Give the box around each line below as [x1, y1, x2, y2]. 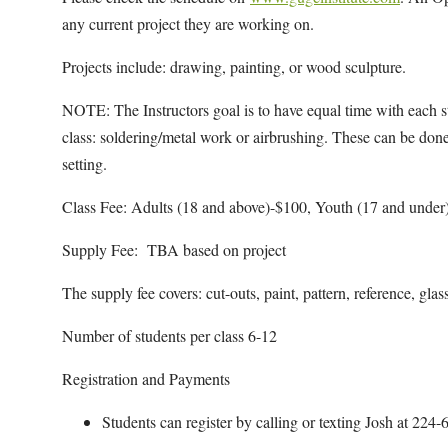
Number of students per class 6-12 [62, 324, 277, 346]
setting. [62, 152, 107, 174]
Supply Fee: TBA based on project [62, 238, 286, 260]
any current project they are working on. [62, 12, 314, 34]
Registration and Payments [62, 367, 230, 389]
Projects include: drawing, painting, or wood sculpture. [62, 55, 406, 77]
